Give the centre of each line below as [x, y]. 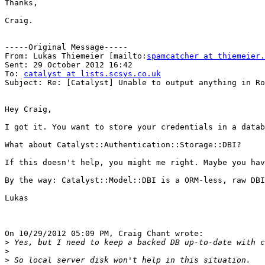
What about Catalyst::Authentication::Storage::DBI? [123, 145]
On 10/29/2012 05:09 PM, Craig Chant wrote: [104, 234]
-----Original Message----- [66, 47]
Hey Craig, [28, 109]
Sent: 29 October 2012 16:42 [69, 65]
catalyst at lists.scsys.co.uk [92, 74]
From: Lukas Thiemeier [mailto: [76, 56]
